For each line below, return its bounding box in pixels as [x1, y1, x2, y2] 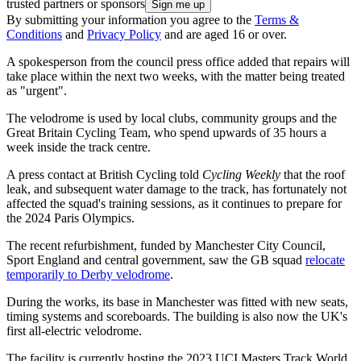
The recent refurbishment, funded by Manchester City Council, [6, 238, 326, 252]
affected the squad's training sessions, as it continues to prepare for [6, 196, 342, 210]
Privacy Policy [87, 27, 161, 41]
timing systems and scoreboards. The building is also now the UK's [6, 309, 347, 323]
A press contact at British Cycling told [6, 167, 202, 181]
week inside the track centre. [6, 139, 154, 154]
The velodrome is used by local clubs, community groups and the [6, 110, 337, 125]
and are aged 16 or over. [161, 27, 287, 41]
